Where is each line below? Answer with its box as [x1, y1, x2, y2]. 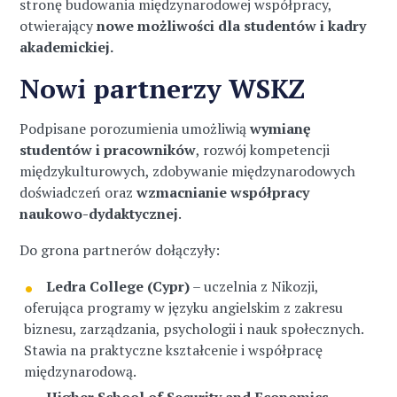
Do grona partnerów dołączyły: [19, 240, 221, 260]
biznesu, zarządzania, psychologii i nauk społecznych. [24, 319, 364, 339]
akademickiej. [19, 37, 114, 57]
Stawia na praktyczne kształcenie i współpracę [24, 340, 323, 360]
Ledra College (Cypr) [46, 276, 191, 296]
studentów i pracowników [19, 140, 197, 160]
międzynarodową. [24, 362, 137, 381]
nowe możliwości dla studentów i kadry [97, 16, 367, 35]
